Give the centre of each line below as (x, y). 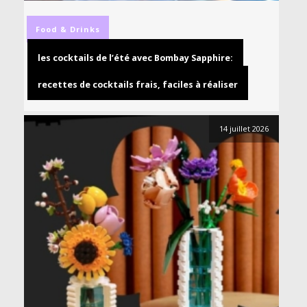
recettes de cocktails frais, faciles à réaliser (138, 85)
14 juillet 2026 (244, 129)
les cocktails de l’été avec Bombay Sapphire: (135, 58)
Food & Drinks (68, 29)
